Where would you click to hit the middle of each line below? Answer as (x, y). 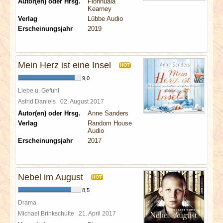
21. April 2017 (99, 213)
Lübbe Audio (105, 19)
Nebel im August (51, 177)
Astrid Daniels (39, 101)
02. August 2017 (84, 101)
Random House (110, 123)
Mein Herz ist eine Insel (64, 65)
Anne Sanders (108, 113)
